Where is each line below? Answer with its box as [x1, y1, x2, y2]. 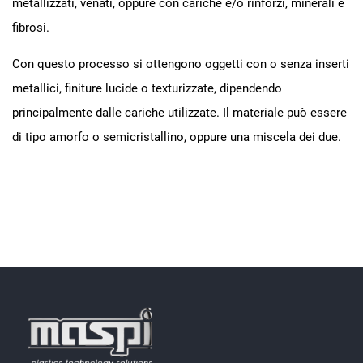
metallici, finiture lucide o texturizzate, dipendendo [12, 80, 282, 96]
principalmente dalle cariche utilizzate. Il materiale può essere [12, 105, 347, 120]
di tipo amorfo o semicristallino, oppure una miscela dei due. [12, 129, 341, 144]
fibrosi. [12, 19, 49, 35]
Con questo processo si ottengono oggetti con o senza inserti [12, 56, 349, 71]
